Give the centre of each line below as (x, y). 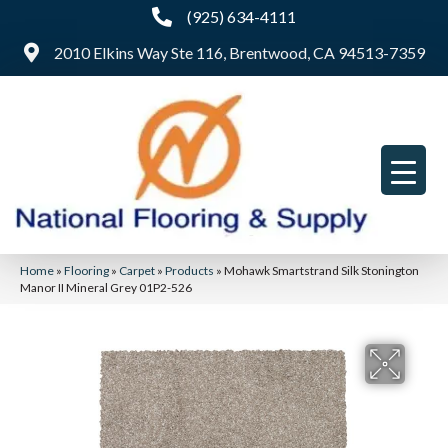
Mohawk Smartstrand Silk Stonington (321, 270)
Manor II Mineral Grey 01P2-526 (106, 287)
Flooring (86, 270)
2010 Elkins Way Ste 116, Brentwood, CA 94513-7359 (239, 52)
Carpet (137, 270)
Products (189, 270)
